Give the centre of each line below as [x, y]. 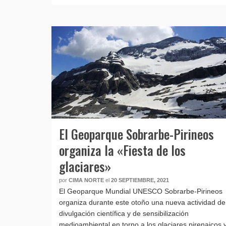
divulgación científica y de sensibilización [124, 214]
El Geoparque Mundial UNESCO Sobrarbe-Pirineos [141, 191]
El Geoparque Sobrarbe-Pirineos [136, 134]
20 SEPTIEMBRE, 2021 [140, 180]
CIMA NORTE [86, 180]
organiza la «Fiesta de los [122, 150]
